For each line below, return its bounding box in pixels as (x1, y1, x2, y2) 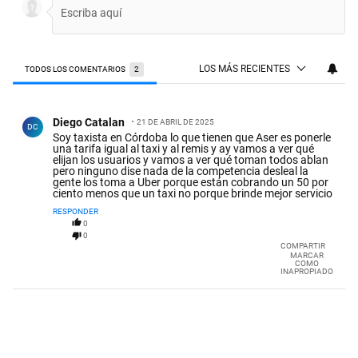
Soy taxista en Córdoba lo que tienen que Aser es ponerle (53, 130, 331, 144)
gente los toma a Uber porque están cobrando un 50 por (53, 175, 328, 189)
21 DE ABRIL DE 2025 (137, 117, 214, 126)
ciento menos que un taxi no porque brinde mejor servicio (53, 186, 332, 200)
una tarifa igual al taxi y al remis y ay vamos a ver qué (53, 141, 314, 155)
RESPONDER (53, 206, 98, 216)
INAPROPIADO (280, 266, 333, 276)
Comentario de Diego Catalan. (13, 102, 181, 118)
